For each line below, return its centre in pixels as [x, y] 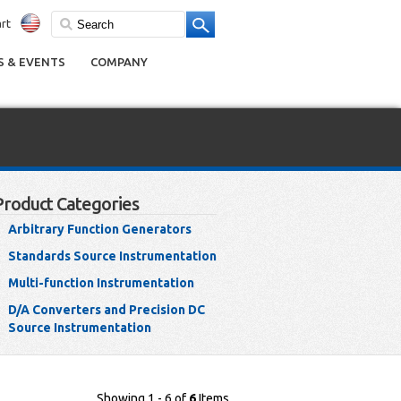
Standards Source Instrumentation [112, 256]
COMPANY [119, 62]
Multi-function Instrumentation [101, 283]
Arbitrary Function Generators [100, 229]
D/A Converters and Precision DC [107, 310]
